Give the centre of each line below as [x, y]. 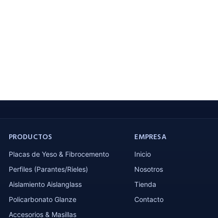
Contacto [149, 199]
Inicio [143, 154]
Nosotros [149, 169]
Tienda [145, 184]
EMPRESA [150, 137]
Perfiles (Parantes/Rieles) [48, 169]
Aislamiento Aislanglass [45, 184]
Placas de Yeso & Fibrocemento [59, 154]
